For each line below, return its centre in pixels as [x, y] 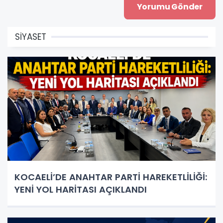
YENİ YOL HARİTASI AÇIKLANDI [81, 190]
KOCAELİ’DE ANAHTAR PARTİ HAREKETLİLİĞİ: [111, 177]
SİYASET [31, 37]
